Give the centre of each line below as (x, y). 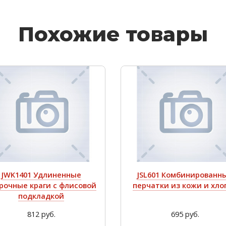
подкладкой (41, 196)
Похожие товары (113, 34)
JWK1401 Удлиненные (41, 175)
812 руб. (41, 214)
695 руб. (185, 214)
